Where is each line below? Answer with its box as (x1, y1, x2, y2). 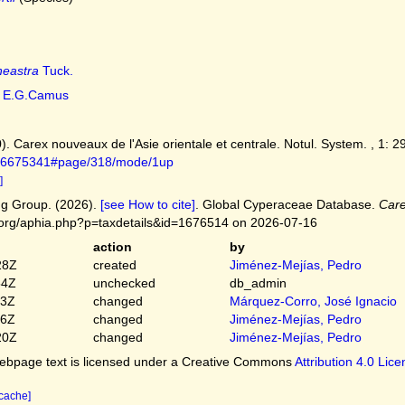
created (92, 258, 137, 272)
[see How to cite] (99, 197, 195, 212)
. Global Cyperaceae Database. (194, 197, 379, 212)
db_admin (230, 276, 287, 290)
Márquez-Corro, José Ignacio (230, 294, 398, 308)
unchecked (92, 276, 155, 290)
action (92, 240, 132, 254)
